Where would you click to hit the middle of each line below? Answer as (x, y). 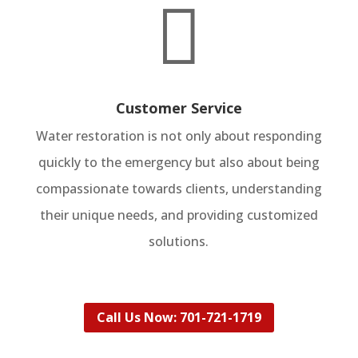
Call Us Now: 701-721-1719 (179, 318)
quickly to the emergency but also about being (179, 163)
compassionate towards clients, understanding (179, 189)
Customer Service (179, 108)
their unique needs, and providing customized (179, 215)
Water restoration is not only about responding (179, 136)
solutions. (179, 242)
